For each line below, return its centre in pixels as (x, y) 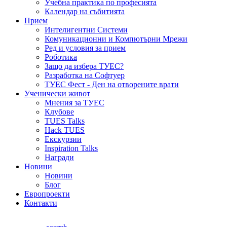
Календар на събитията (85, 11)
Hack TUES (65, 130)
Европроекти (47, 194)
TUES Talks (65, 121)
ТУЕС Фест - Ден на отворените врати (112, 84)
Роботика (61, 57)
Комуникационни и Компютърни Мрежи (116, 39)
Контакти (41, 203)
